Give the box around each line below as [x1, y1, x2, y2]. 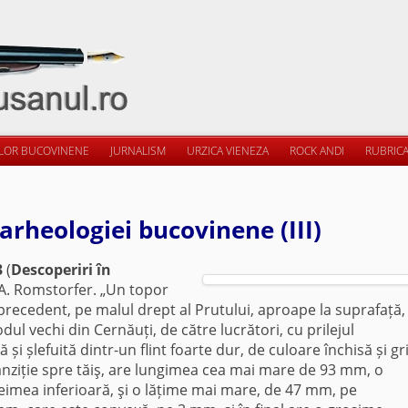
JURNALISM [110, 143, 166, 158]
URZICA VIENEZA [187, 143, 269, 158]
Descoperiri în [11, 260, 111, 280]
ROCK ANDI [290, 143, 344, 158]
